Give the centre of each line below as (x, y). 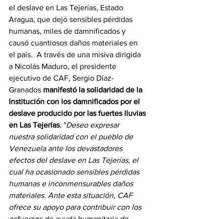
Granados (26, 90)
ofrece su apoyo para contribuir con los (76, 207)
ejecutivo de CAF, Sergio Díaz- (61, 78)
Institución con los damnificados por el (75, 102)
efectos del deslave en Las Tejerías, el (75, 160)
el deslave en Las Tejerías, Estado (67, 8)
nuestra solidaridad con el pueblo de (72, 137)
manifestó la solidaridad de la (94, 90)
